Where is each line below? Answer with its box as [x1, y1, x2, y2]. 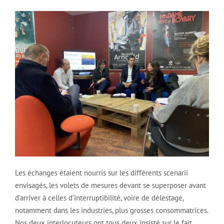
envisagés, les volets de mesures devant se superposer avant [15, 180, 206, 190]
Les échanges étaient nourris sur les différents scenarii [15, 168, 188, 177]
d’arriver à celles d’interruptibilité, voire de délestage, [15, 193, 183, 202]
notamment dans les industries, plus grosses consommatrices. [15, 205, 208, 215]
